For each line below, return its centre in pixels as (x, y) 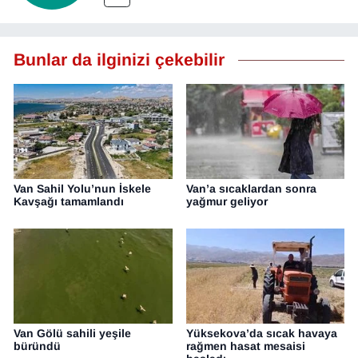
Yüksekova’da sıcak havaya (261, 334)
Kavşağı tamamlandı (69, 202)
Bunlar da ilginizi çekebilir (119, 60)
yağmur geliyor (227, 202)
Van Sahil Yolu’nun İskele (82, 189)
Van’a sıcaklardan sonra (251, 189)
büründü (37, 346)
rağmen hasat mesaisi (245, 346)
